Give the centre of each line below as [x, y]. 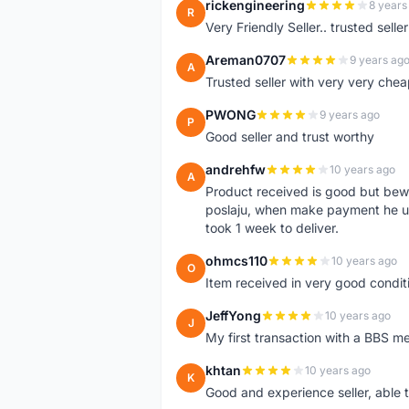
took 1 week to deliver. [272, 228]
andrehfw [236, 169]
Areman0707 [246, 60]
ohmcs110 [236, 261]
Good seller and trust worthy [290, 136]
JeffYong [233, 315]
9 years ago [350, 115]
